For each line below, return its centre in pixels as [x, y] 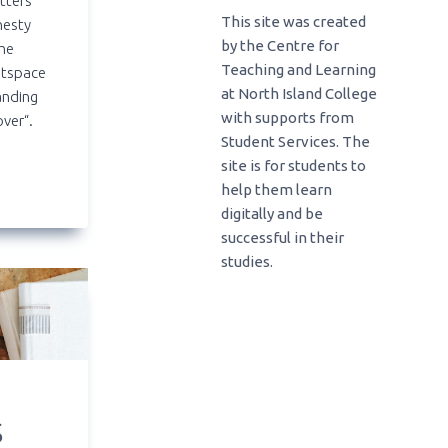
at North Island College [298, 94]
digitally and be [271, 214]
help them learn [276, 190]
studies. [246, 262]
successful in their [282, 238]
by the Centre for [279, 46]
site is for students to [293, 166]
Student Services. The [295, 142]
